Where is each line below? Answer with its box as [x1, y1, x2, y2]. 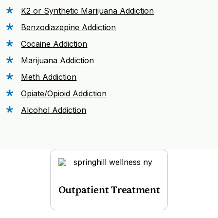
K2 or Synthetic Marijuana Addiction [21, 6, 154, 16]
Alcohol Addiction [21, 105, 87, 115]
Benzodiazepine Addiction [21, 22, 116, 33]
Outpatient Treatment [58, 183, 160, 196]
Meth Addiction [21, 72, 77, 82]
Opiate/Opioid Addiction [21, 89, 107, 99]
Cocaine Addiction [21, 39, 88, 49]
